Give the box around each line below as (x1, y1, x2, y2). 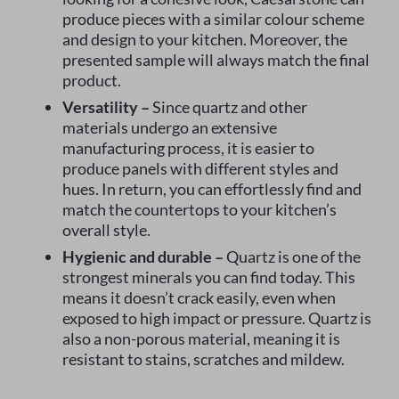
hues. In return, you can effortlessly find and (62, 179, 362, 199)
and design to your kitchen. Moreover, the (62, 29, 347, 49)
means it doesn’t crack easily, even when (62, 288, 336, 308)
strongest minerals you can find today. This (62, 267, 355, 288)
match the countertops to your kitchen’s (62, 199, 337, 220)
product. (62, 70, 121, 90)
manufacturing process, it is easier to (62, 138, 314, 159)
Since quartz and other (150, 97, 307, 118)
